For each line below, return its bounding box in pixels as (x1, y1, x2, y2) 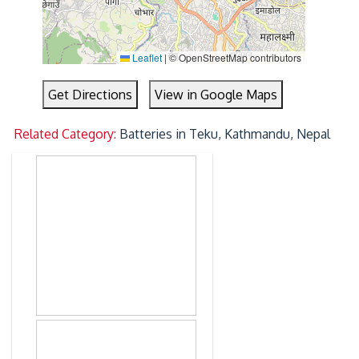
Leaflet (129, 50, 162, 65)
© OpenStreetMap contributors (166, 50, 301, 65)
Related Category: (14, 126, 120, 143)
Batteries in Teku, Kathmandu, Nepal (119, 126, 331, 143)
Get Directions (48, 87, 133, 103)
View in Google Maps (155, 87, 278, 103)
